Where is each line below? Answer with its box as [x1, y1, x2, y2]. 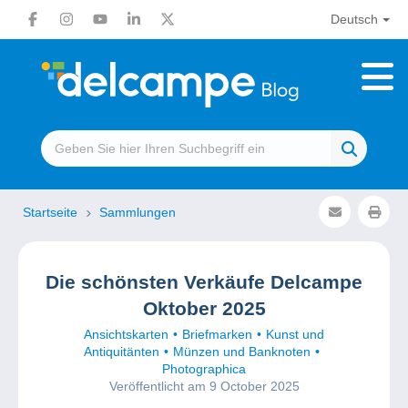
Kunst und [266, 327, 324, 342]
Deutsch [330, 12, 378, 26]
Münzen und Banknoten [173, 344, 311, 359]
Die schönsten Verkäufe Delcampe [46, 271, 362, 292]
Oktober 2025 [142, 298, 266, 319]
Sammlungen [99, 205, 176, 219]
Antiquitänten [84, 344, 159, 359]
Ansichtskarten [84, 327, 168, 342]
